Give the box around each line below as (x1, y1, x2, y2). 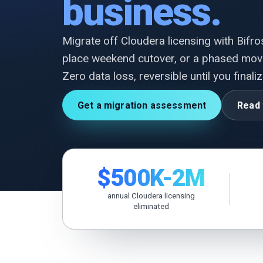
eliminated (133, 201, 169, 211)
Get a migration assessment (77, 99, 207, 111)
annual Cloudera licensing (107, 191, 195, 200)
